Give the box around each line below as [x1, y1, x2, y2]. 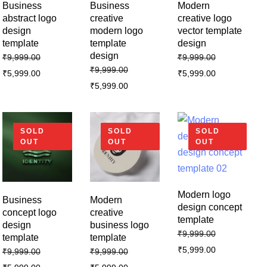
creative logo [177, 13, 232, 23]
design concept [177, 201, 242, 212]
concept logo [2, 207, 57, 218]
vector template [177, 25, 242, 36]
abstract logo [2, 13, 57, 23]
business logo [89, 219, 149, 230]
